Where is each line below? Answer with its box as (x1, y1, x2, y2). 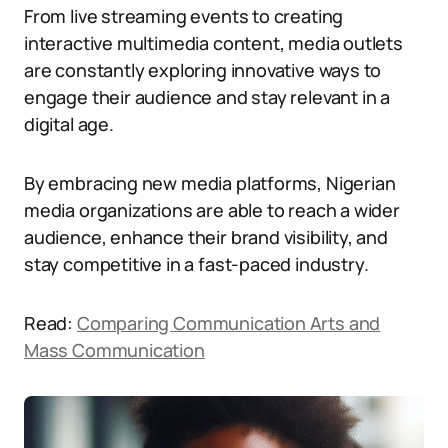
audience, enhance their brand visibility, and (24, 225, 388, 249)
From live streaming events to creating (24, 4, 344, 28)
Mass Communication (24, 338, 205, 362)
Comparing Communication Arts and (76, 311, 381, 335)
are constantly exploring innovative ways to (24, 58, 382, 82)
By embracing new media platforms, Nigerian (24, 171, 396, 195)
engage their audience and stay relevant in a (24, 85, 391, 109)
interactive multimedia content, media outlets (24, 31, 403, 55)
